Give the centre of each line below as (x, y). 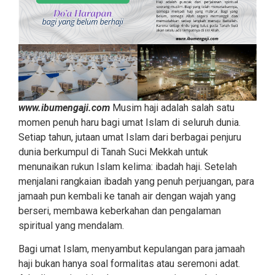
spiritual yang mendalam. (71, 225)
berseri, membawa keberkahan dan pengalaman (120, 211)
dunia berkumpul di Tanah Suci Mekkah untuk (113, 152)
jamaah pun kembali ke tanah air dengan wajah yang (127, 196)
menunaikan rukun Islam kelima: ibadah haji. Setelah (128, 166)
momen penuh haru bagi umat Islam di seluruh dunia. (130, 122)
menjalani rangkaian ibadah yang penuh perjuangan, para (136, 181)
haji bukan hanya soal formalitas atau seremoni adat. (129, 263)
